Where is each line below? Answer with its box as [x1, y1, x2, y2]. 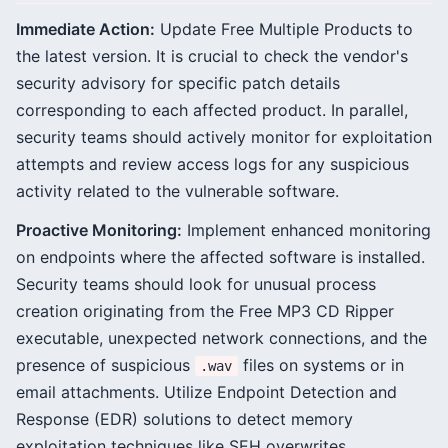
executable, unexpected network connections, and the [16, 328, 427, 348]
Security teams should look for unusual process [16, 274, 376, 294]
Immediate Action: [16, 19, 155, 39]
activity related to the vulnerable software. [16, 181, 339, 201]
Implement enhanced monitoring [182, 220, 431, 240]
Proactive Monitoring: [16, 220, 182, 240]
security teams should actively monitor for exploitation [16, 127, 432, 147]
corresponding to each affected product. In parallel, [16, 100, 408, 120]
